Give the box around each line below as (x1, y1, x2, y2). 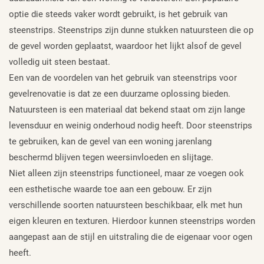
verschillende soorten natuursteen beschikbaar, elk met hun (9, 200, 242, 211)
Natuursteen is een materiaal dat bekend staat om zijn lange (9, 104, 245, 115)
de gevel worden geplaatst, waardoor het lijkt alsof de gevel (9, 41, 242, 52)
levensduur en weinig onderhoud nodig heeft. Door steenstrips (9, 120, 252, 131)
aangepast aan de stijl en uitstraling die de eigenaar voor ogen (9, 232, 252, 243)
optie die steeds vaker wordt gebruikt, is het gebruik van (9, 9, 227, 20)
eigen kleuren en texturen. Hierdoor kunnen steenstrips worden (9, 216, 255, 227)
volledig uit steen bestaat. (9, 57, 110, 68)
